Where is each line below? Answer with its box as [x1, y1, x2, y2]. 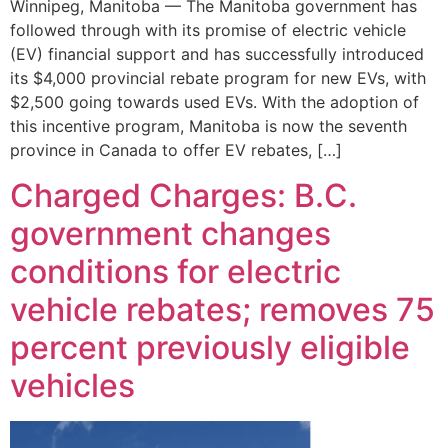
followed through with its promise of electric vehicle [10, 20, 406, 41]
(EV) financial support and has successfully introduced [10, 44, 424, 65]
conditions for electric [10, 251, 341, 291]
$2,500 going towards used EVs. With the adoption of [10, 92, 419, 113]
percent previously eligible [10, 327, 410, 367]
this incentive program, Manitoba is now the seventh [10, 116, 407, 137]
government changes [10, 213, 331, 253]
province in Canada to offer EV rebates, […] [10, 140, 342, 161]
